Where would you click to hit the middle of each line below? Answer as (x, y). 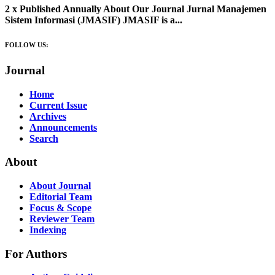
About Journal (60, 186)
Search (44, 138)
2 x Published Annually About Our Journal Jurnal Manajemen (136, 9)
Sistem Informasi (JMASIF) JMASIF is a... (94, 20)
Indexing (48, 230)
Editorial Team (61, 197)
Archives (48, 116)
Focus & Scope (60, 208)
